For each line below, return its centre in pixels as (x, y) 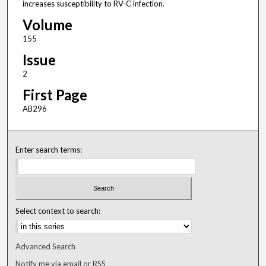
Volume (47, 25)
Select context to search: (58, 210)
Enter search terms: (49, 150)
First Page (55, 95)
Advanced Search (46, 246)
